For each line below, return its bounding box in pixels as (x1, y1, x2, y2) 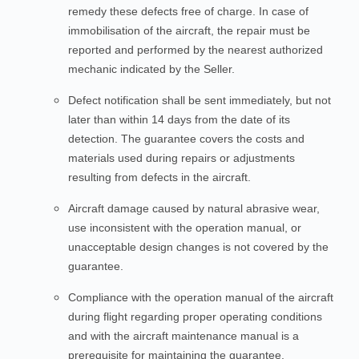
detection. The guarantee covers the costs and (68, 132, 305, 145)
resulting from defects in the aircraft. (68, 171, 251, 184)
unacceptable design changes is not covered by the (68, 240, 329, 253)
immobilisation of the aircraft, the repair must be (68, 24, 310, 37)
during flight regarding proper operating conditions (68, 310, 322, 323)
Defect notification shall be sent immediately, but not (68, 94, 331, 107)
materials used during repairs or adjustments (68, 151, 295, 164)
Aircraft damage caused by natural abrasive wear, (68, 202, 320, 215)
